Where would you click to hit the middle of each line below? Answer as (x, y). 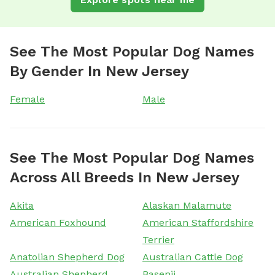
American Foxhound (58, 222)
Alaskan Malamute (187, 205)
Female (27, 99)
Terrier (158, 239)
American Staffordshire (198, 222)
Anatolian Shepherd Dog (67, 257)
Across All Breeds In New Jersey (125, 177)
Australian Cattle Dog (193, 257)
